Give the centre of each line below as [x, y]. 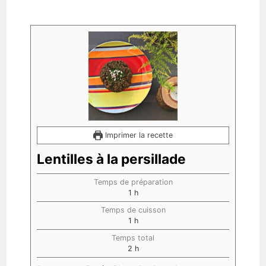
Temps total [133, 238]
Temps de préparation [133, 182]
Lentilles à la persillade [112, 159]
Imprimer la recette [138, 135]
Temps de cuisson [133, 210]
